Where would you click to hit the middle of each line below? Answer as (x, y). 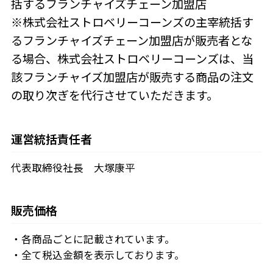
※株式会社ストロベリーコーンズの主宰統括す (132, 22)
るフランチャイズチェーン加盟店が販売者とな (131, 41)
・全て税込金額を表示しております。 (97, 254)
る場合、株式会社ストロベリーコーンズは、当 (132, 59)
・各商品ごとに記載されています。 (93, 239)
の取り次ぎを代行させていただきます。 (114, 95)
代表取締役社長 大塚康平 (73, 168)
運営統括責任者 (51, 139)
